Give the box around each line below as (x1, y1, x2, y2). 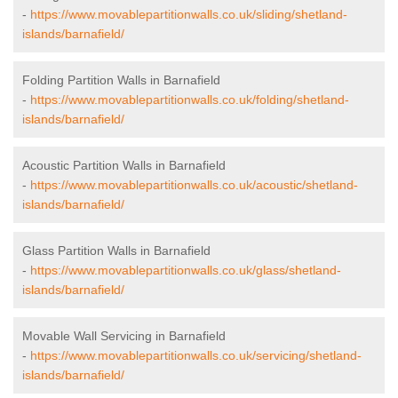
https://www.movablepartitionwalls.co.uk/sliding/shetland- (30, 7, 347, 22)
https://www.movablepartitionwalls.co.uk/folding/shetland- (30, 92, 349, 107)
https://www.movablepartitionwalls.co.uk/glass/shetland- (30, 263, 341, 278)
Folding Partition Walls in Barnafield (22, 73, 220, 88)
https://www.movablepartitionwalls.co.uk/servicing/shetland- (30, 348, 362, 363)
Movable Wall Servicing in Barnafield (22, 329, 226, 344)
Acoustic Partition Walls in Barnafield (22, 158, 226, 173)
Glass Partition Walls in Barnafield (22, 243, 211, 259)
